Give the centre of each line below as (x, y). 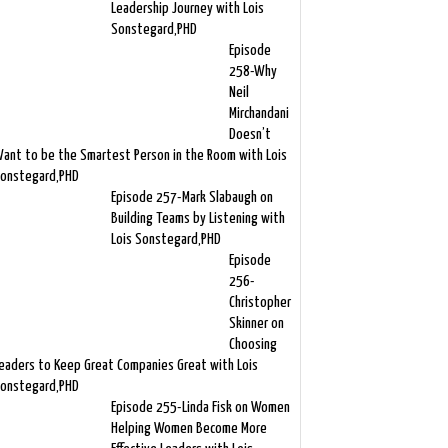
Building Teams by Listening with (197, 218)
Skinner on (256, 323)
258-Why (252, 71)
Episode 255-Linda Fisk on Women (200, 407)
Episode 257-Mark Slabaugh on (191, 197)
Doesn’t (249, 134)
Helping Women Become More (188, 428)
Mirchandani (258, 113)
